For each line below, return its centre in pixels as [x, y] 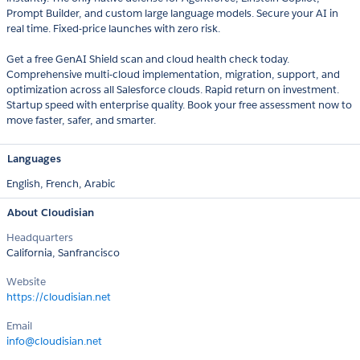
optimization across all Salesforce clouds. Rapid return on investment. [173, 90]
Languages [34, 159]
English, [26, 184]
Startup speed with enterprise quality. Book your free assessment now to [179, 105]
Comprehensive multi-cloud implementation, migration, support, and [173, 75]
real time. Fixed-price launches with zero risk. [113, 29]
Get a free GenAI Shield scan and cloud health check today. [148, 59]
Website [26, 282]
